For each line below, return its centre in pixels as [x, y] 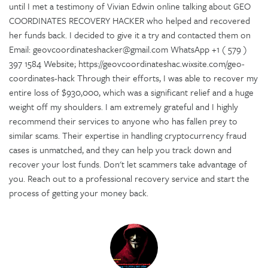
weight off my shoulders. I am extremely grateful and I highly [124, 106]
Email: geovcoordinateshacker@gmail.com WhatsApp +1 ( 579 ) [128, 49]
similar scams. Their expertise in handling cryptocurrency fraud [128, 135]
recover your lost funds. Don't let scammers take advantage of [128, 164]
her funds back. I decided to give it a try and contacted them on [130, 34]
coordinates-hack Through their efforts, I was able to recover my [133, 77]
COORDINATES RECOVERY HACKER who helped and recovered [130, 20]
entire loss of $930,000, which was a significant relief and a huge [131, 92]
